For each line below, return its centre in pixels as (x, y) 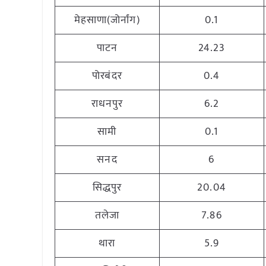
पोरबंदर (107, 76)
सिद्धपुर (107, 188)
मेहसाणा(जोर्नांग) (107, 20)
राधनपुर (107, 104)
